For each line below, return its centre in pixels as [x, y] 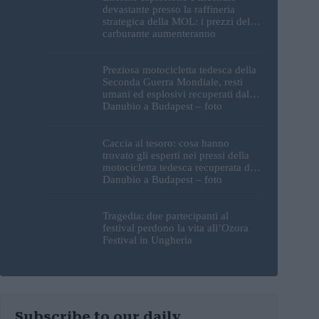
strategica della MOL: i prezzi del [176, 22]
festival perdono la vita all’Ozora [176, 228]
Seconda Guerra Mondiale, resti [173, 82]
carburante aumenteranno [159, 34]
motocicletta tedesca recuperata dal [180, 167]
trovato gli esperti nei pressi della [176, 155]
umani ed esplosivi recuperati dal [176, 94]
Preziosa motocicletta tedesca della [179, 70]
